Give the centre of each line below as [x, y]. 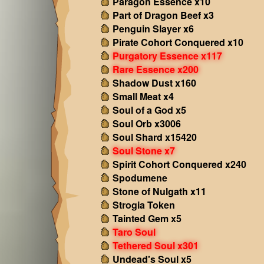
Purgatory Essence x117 [167, 56]
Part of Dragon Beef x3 [163, 15]
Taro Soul [134, 232]
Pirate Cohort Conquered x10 [178, 42]
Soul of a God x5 [149, 110]
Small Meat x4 [143, 96]
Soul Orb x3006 [146, 123]
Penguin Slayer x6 [153, 29]
